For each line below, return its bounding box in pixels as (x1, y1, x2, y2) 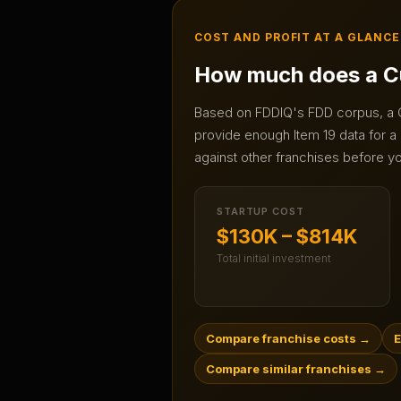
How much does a (194, 62, 383, 89)
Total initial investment (217, 252, 331, 266)
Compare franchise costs (206, 331, 356, 346)
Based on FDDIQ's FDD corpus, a (194, 104, 397, 122)
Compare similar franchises (206, 362, 371, 377)
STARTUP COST (217, 205, 304, 218)
